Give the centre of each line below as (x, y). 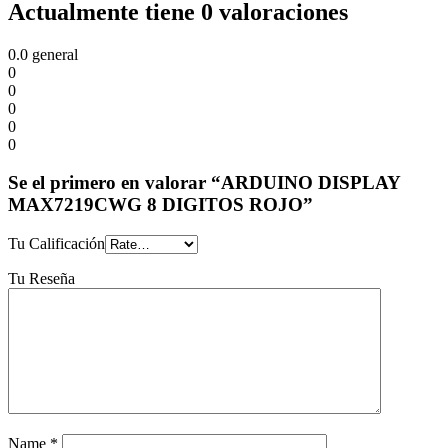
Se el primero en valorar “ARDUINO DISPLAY (204, 183)
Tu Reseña (41, 279)
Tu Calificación (56, 244)
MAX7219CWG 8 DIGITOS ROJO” (160, 205)
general (53, 54)
